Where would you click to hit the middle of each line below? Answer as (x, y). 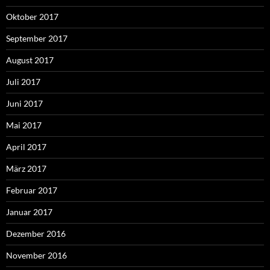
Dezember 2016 (36, 233)
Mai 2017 (24, 125)
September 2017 (37, 38)
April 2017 (26, 146)
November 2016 (36, 255)
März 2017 (26, 168)
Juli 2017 (23, 81)
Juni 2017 (24, 103)
